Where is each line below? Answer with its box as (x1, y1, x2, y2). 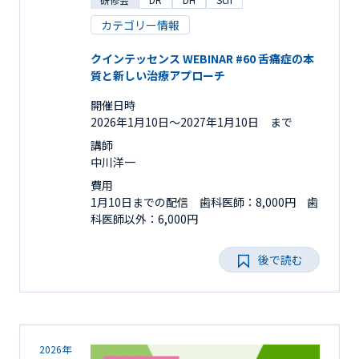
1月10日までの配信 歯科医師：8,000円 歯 (91, 193, 318, 210)
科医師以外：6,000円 (91, 210, 198, 227)
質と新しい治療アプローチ (91, 67, 225, 83)
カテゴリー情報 (101, 16, 179, 33)
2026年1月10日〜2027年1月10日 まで (91, 113, 292, 130)
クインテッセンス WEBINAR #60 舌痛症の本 (91, 50, 314, 67)
